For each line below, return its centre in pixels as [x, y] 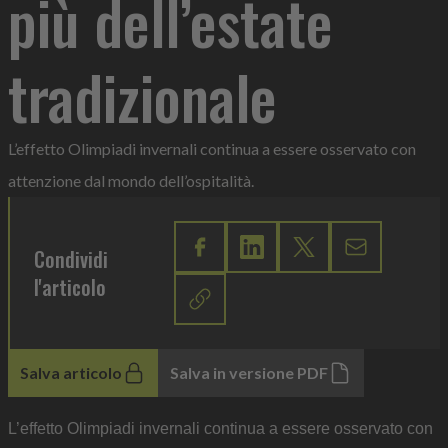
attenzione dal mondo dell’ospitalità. [132, 180]
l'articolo [70, 287]
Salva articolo [71, 372]
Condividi [71, 259]
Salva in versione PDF [249, 372]
